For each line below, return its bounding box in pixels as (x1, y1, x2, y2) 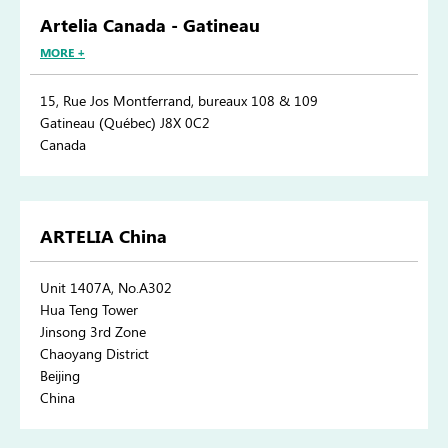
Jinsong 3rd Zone (40, 322, 146, 342)
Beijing (40, 366, 80, 386)
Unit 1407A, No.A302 (40, 278, 172, 298)
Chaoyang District (40, 344, 149, 364)
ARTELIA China (40, 224, 167, 249)
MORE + (40, 44, 85, 61)
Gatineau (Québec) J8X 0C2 (40, 113, 210, 133)
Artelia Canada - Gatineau (40, 13, 260, 38)
